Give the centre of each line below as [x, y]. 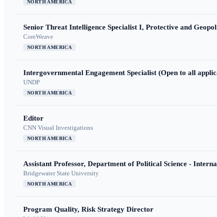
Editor [33, 118]
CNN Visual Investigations [58, 128]
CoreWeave [38, 37]
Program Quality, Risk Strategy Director [88, 209]
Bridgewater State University [61, 173]
